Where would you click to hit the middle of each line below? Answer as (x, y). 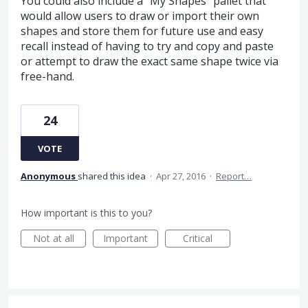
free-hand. (47, 77)
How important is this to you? (86, 213)
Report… (234, 176)
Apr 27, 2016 (181, 176)
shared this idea (113, 176)
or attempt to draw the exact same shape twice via (150, 62)
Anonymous (48, 176)
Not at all (53, 239)
